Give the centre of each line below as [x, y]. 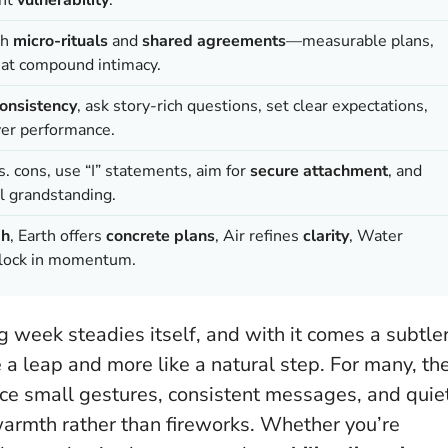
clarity [326, 235]
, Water [376, 235]
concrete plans [160, 235]
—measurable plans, [360, 40]
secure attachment [319, 170]
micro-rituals [60, 40]
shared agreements [214, 40]
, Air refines [259, 235]
